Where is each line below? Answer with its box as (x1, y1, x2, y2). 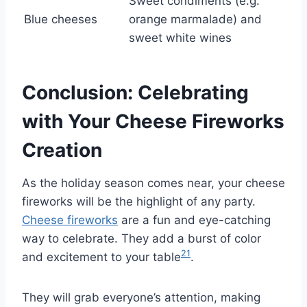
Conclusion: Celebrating (22, 80, 249, 104)
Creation (22, 138, 102, 162)
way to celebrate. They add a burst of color (22, 231, 261, 245)
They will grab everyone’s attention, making (22, 290, 260, 304)
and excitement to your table (22, 249, 181, 264)
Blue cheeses (24, 12, 97, 26)
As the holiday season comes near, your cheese (22, 175, 285, 190)
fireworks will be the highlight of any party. (22, 194, 256, 208)
